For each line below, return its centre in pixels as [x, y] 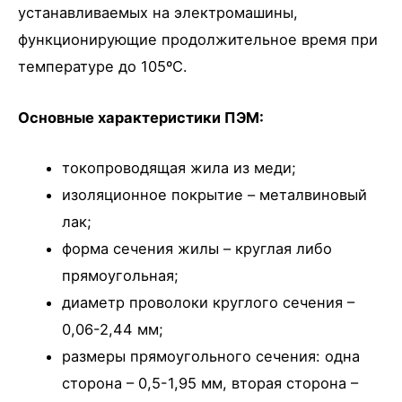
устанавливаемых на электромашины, [158, 13]
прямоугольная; [121, 275]
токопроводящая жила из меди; [179, 167]
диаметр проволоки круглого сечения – [209, 302]
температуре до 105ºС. [103, 67]
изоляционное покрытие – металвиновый [215, 194]
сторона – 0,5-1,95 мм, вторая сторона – [210, 383]
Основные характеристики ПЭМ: [141, 117]
